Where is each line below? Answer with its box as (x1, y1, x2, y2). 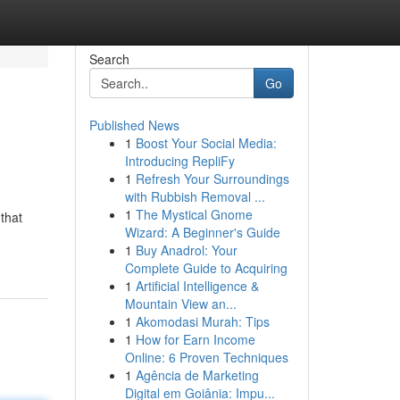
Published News (88, 116, 179, 134)
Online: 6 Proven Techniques (124, 348, 288, 366)
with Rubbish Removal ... (124, 187, 265, 205)
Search (88, 50, 129, 68)
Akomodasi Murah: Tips (135, 312, 270, 330)
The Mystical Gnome (135, 205, 253, 223)
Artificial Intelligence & (135, 277, 259, 295)
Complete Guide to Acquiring (124, 259, 287, 277)
